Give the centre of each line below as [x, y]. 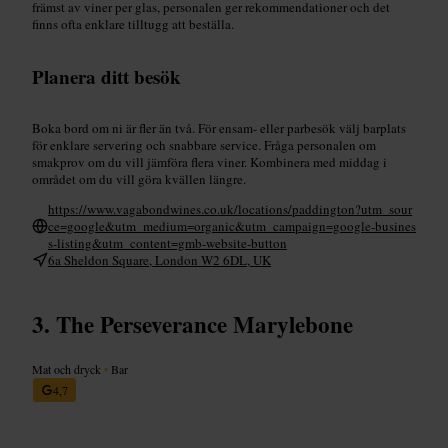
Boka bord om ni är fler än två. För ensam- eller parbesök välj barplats [219, 127]
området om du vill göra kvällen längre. [139, 178]
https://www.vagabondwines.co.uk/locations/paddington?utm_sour [230, 208]
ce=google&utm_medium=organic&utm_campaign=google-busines [232, 225]
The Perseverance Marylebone [204, 323]
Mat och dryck [68, 368]
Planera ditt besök [106, 76]
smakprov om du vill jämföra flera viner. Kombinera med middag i [209, 161]
